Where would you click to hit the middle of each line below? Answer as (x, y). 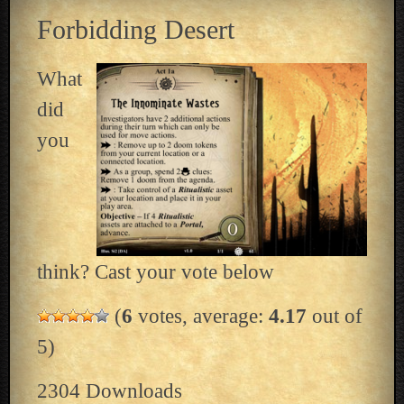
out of (334, 316)
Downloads (131, 390)
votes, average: (200, 316)
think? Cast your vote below (155, 271)
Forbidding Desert (135, 29)
